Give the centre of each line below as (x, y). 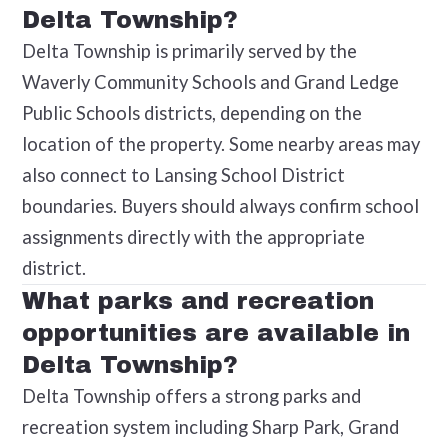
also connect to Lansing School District (183, 174)
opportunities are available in (215, 332)
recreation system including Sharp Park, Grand (210, 426)
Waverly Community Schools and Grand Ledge (210, 81)
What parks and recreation (197, 300)
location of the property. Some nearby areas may (220, 143)
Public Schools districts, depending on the (191, 112)
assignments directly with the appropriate (193, 236)
